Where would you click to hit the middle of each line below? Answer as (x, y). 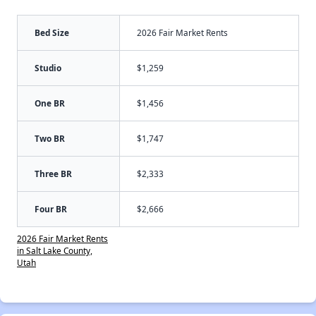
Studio (48, 67)
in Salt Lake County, (55, 250)
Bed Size (52, 32)
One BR (50, 103)
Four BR (51, 208)
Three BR (53, 173)
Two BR (50, 138)
